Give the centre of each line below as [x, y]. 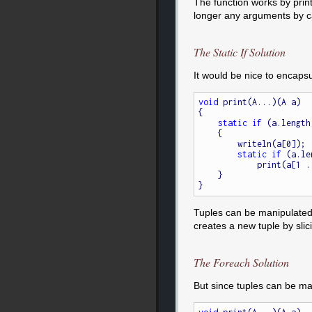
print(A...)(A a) [260, 102]
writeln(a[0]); [218, 144]
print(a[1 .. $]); [228, 165]
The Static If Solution [239, 52]
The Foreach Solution [241, 262]
